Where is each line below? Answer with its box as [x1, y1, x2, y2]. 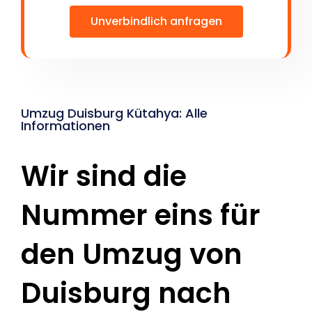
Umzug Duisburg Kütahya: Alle [21, 104, 208, 123]
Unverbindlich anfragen [90, 13, 222, 30]
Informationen [21, 117, 110, 135]
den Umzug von [21, 235, 242, 274]
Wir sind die [21, 157, 187, 196]
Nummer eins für [21, 196, 260, 235]
